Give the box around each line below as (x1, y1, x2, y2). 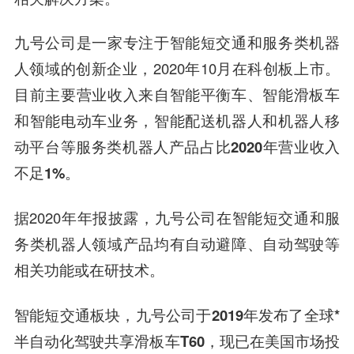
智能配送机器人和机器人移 (153, 110, 341, 132)
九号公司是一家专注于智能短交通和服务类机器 (13, 32, 341, 53)
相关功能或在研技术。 (13, 259, 164, 281)
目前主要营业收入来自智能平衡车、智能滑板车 (13, 84, 341, 105)
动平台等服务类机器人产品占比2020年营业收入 (13, 136, 341, 158)
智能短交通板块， (13, 304, 136, 326)
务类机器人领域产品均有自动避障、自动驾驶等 (13, 233, 341, 254)
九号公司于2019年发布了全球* (135, 304, 341, 326)
